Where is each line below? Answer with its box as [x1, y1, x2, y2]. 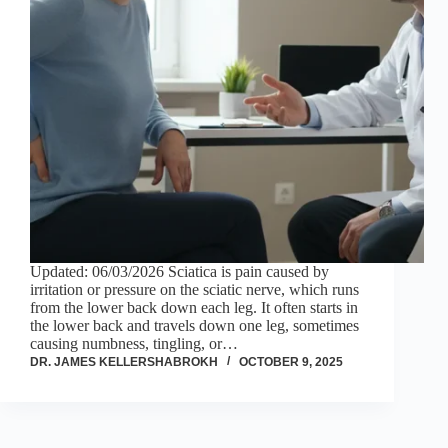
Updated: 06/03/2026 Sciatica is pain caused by [30, 263, 329, 281]
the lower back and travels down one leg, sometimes [30, 317, 359, 335]
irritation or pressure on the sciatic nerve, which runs [30, 281, 359, 299]
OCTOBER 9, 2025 [239, 355, 343, 370]
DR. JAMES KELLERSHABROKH [30, 355, 218, 370]
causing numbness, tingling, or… [30, 335, 238, 353]
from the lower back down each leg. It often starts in [30, 299, 358, 317]
